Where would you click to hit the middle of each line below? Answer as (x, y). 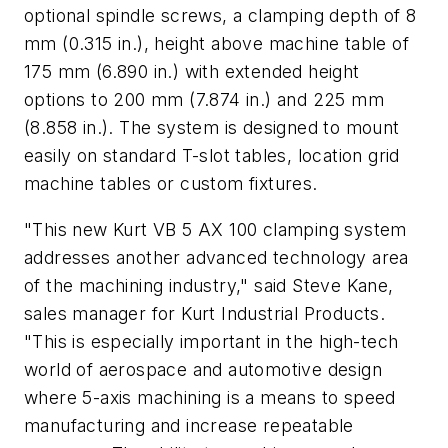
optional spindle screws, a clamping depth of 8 (220, 16)
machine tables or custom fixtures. (171, 184)
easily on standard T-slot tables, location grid (212, 156)
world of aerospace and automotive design (203, 369)
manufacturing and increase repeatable (189, 425)
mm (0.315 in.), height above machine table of (216, 44)
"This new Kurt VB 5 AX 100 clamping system (215, 229)
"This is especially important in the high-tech (211, 341)
